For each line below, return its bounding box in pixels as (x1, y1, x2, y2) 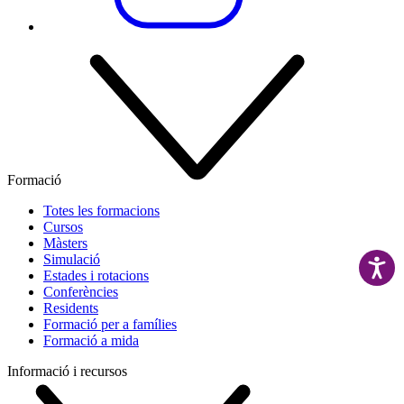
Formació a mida (43, 333, 139, 349)
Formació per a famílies (43, 317, 177, 333)
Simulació (43, 252, 100, 268)
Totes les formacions (43, 203, 160, 219)
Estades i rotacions (43, 268, 149, 284)
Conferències (43, 284, 118, 300)
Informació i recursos (7, 363, 127, 380)
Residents (43, 300, 98, 317)
